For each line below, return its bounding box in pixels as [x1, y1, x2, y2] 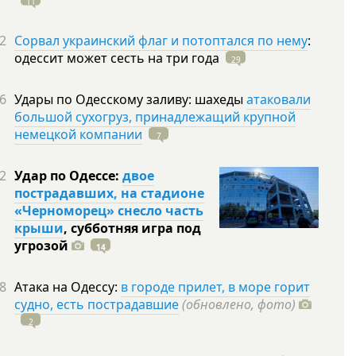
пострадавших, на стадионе [14, 184, 204, 202]
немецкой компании [14, 126, 142, 143]
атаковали [246, 91, 311, 108]
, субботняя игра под [64, 219, 201, 237]
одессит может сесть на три [14, 49, 192, 67]
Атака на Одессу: [14, 278, 121, 296]
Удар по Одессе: [14, 167, 122, 184]
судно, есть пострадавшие [14, 296, 179, 313]
